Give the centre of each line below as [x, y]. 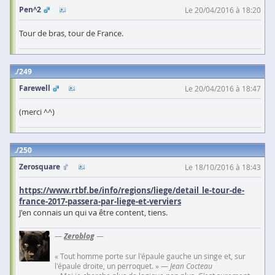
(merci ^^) [37, 112]
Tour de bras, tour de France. [71, 33]
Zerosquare [40, 167]
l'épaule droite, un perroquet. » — [112, 266]
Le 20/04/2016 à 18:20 [223, 10]
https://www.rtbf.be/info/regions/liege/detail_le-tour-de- [132, 191]
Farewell [35, 88]
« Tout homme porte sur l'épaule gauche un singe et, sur [150, 256]
